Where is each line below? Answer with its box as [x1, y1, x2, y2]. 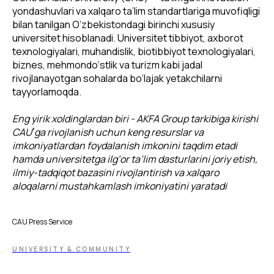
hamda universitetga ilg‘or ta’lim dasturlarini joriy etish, [12, 152, 257, 166]
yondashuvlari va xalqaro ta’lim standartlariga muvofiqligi [12, 4, 260, 18]
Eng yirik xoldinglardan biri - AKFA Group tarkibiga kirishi [12, 111, 258, 125]
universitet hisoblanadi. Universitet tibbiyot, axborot [12, 31, 243, 45]
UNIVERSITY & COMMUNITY [12, 244, 130, 253]
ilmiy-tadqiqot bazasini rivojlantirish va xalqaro [12, 165, 219, 179]
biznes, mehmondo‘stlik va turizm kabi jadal [12, 57, 202, 72]
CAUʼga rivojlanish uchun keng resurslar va [12, 125, 204, 139]
